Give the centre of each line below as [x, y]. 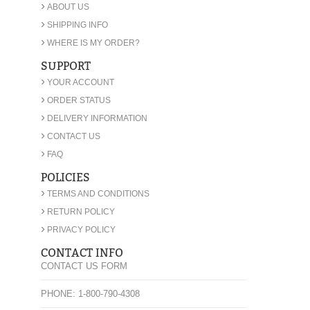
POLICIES [65, 177]
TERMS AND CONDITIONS [98, 193]
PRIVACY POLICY [81, 229]
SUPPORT [66, 66]
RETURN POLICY [81, 211]
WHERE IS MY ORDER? [93, 43]
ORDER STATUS [79, 100]
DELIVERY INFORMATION [97, 118]
